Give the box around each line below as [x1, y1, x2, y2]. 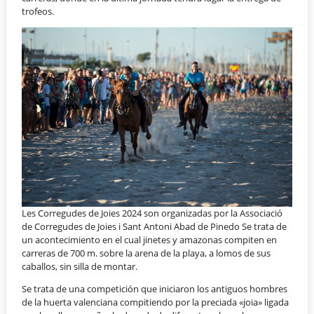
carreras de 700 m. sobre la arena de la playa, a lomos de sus [22, 247, 271, 260]
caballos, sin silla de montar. [22, 260, 138, 273]
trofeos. [22, 5, 55, 18]
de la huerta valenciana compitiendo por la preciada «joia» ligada [22, 296, 289, 309]
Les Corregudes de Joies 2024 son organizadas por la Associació [22, 207, 283, 220]
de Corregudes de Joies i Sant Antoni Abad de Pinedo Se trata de [22, 220, 287, 233]
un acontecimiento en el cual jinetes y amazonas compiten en [22, 233, 278, 247]
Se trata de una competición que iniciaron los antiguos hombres [22, 282, 288, 296]
